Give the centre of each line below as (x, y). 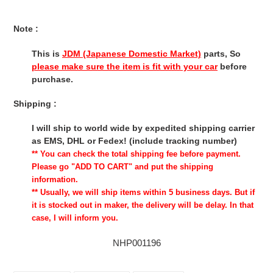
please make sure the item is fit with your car (125, 66)
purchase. (52, 79)
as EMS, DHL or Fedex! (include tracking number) (134, 141)
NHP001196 (136, 243)
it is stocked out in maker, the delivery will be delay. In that (143, 205)
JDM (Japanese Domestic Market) (132, 53)
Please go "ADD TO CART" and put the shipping (122, 167)
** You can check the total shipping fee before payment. (136, 154)
